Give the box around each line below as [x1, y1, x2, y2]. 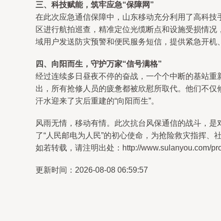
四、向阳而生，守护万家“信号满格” [36, 60, 162, 68]
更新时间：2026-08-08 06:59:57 [36, 166, 148, 174]
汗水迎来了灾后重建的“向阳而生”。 [36, 97, 159, 105]
